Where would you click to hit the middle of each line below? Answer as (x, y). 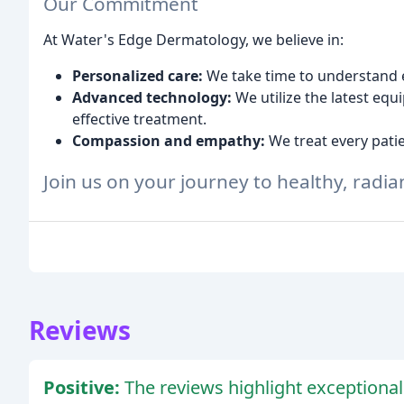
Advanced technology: (152, 98)
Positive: (84, 387)
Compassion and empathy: (169, 141)
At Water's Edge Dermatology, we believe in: (193, 40)
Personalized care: (138, 76)
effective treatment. (139, 119)
